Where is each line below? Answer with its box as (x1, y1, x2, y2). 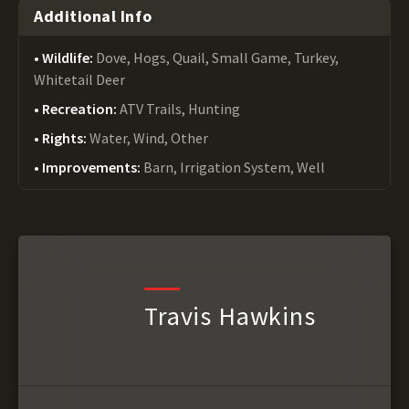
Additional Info (34, 5, 152, 26)
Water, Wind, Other (89, 129, 208, 147)
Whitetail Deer (34, 70, 125, 89)
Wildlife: (42, 48, 96, 67)
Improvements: (42, 158, 143, 176)
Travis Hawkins (144, 299, 316, 332)
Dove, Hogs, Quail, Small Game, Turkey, (96, 48, 339, 67)
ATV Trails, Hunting (120, 100, 240, 118)
